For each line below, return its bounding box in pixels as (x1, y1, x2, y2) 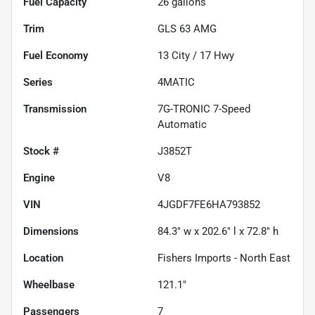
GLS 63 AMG (157, 22, 217, 35)
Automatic (157, 117, 207, 131)
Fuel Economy (23, 49, 88, 62)
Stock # (23, 144, 59, 157)
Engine (23, 171, 55, 184)
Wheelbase (23, 278, 75, 291)
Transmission (23, 102, 86, 115)
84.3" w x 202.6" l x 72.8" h (157, 224, 278, 238)
